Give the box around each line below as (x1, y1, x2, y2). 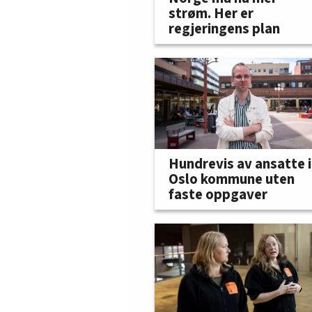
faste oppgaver (169, 184, 267, 205)
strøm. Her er (169, 3, 253, 24)
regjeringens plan (169, 19, 280, 40)
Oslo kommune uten (169, 169, 295, 189)
